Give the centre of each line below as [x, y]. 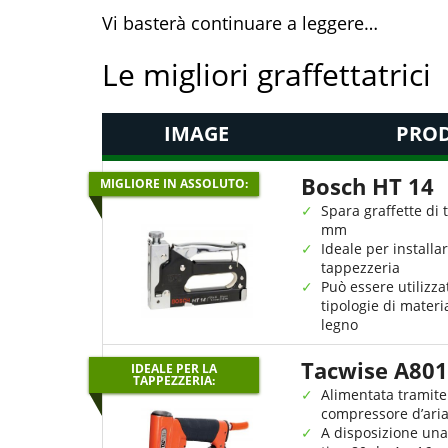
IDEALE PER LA [174, 368]
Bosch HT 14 [367, 186]
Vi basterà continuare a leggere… [240, 23]
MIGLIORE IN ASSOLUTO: [174, 183]
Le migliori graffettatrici [266, 74]
